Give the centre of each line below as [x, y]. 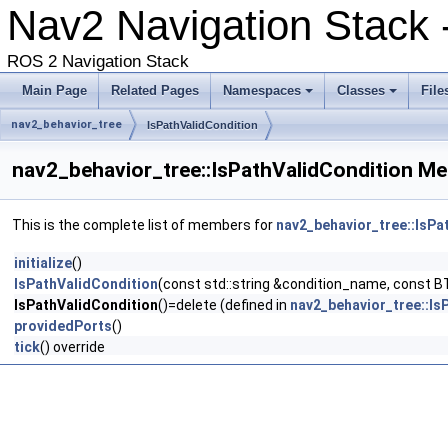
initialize [43, 263]
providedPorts [63, 326]
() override [72, 347]
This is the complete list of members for [144, 225]
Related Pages [155, 90]
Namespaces [262, 90]
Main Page [54, 90]
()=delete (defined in [224, 305]
